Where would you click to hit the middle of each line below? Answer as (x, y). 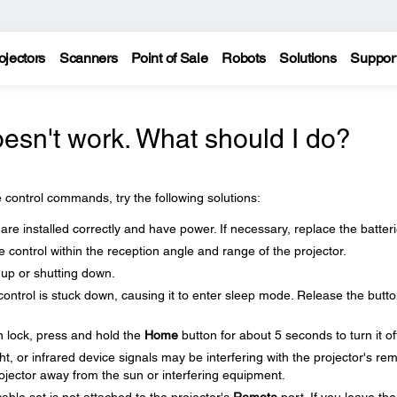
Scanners (88, 58)
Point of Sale (170, 58)
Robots (244, 58)
